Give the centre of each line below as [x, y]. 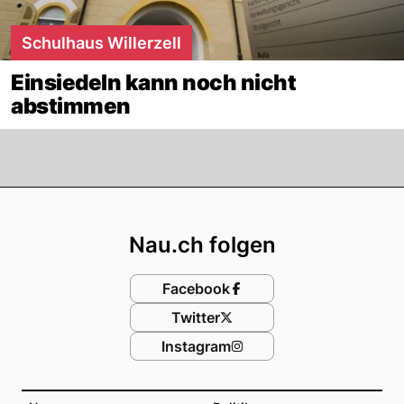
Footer [246, 204]
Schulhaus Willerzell [101, 42]
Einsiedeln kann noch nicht [154, 82]
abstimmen [71, 106]
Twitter [196, 317]
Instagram [196, 346]
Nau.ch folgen [202, 244]
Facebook [196, 288]
